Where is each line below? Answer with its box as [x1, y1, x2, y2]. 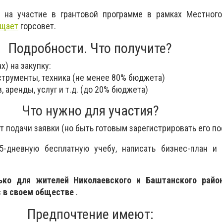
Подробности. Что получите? [8, 40, 172, 57]
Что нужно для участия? [21, 103, 159, 119]
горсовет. [18, 21, 56, 32]
